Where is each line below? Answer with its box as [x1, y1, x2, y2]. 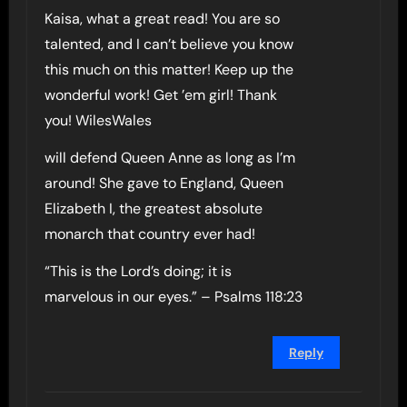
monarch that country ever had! [45, 224, 256, 243]
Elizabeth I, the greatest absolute [45, 199, 263, 218]
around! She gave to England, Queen [45, 174, 284, 193]
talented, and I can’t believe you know [45, 35, 294, 54]
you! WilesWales [45, 111, 153, 130]
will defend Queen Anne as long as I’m [45, 148, 296, 167]
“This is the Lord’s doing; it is [45, 262, 233, 281]
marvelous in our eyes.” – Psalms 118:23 [45, 287, 303, 306]
